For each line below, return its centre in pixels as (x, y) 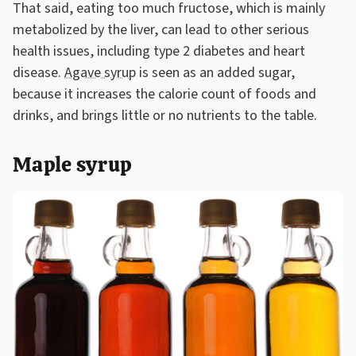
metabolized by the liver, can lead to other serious (161, 29)
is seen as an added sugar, (215, 72)
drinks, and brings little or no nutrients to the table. (165, 115)
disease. (39, 72)
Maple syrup (73, 164)
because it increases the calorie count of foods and (164, 94)
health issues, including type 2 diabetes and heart (159, 51)
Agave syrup (100, 72)
